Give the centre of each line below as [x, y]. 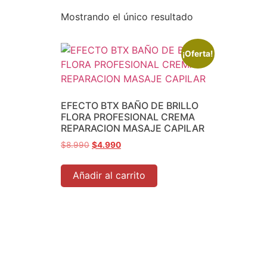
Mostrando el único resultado [127, 17]
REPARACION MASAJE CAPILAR [133, 128]
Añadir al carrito [109, 175]
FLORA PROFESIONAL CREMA [128, 117]
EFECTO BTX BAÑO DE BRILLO [130, 105]
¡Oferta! [198, 53]
